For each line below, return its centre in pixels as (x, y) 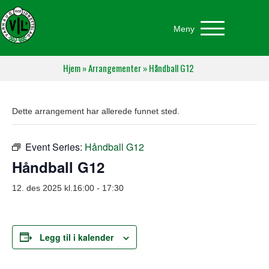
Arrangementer (115, 68)
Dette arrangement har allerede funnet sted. (96, 111)
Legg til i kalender (77, 237)
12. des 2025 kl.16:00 (53, 188)
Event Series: (55, 147)
